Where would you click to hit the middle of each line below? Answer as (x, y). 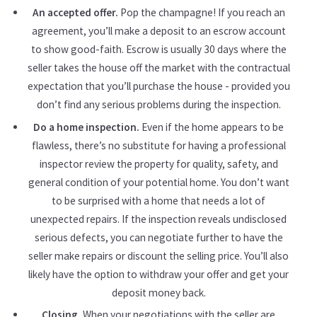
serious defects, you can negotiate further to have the (158, 237)
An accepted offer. (75, 13)
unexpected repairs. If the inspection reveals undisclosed (158, 219)
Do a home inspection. (86, 127)
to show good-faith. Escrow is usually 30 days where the (158, 50)
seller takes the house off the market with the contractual (158, 68)
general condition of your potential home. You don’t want (158, 182)
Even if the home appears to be (212, 127)
